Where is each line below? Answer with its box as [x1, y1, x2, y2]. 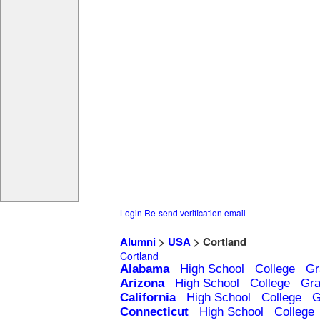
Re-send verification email [144, 206, 246, 219]
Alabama [120, 262, 169, 276]
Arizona [120, 276, 164, 291]
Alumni [120, 234, 156, 250]
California [120, 291, 176, 305]
